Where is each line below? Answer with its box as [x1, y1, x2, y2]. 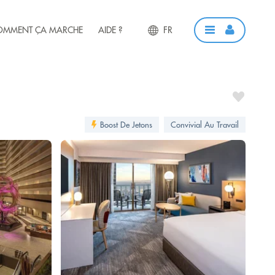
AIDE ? [98, 24, 122, 36]
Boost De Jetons [100, 120, 152, 130]
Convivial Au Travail [171, 120, 239, 130]
